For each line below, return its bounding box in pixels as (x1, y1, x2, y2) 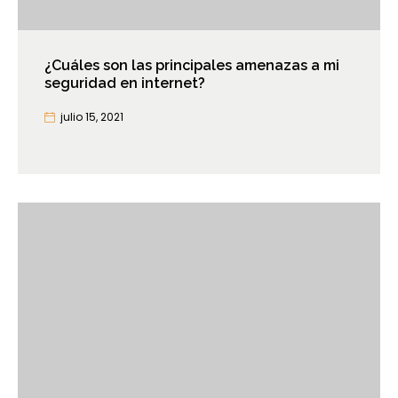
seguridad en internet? (44, 75, 205, 92)
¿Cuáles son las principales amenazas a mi (44, 57, 339, 75)
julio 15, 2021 (60, 109, 123, 125)
